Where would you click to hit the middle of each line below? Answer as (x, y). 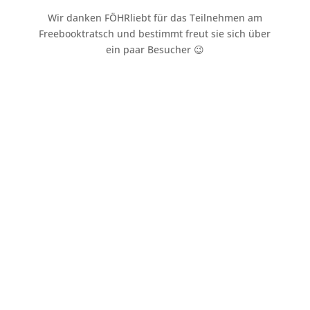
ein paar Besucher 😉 (155, 49)
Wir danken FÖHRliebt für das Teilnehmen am (155, 17)
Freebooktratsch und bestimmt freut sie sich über (155, 33)
